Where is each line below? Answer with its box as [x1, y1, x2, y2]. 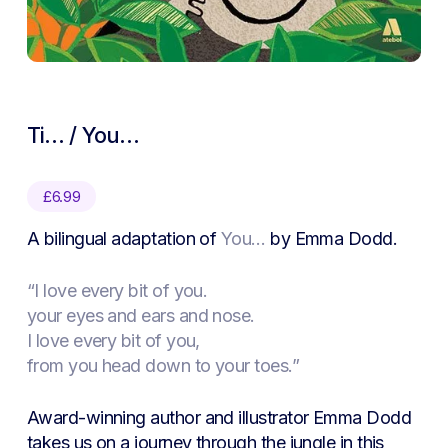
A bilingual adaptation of [26, 228, 221, 250]
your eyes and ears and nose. [26, 305, 255, 327]
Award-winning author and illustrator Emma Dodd [26, 407, 412, 429]
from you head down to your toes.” [26, 355, 300, 377]
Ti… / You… [26, 121, 140, 148]
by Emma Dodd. [265, 228, 398, 250]
